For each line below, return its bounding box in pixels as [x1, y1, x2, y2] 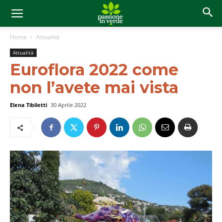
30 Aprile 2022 [51, 101, 86, 109]
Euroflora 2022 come [10, 60, 178, 79]
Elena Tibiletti [10, 101, 47, 109]
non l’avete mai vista [10, 78, 178, 97]
